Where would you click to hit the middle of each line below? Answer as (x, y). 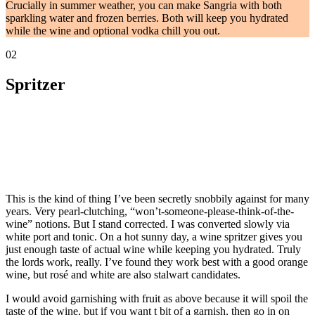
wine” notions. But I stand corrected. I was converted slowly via (148, 224)
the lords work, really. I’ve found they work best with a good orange (157, 262)
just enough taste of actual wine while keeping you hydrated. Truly (153, 249)
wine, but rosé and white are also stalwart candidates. (124, 274)
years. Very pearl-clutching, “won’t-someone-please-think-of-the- (150, 211)
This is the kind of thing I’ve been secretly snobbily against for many (157, 198)
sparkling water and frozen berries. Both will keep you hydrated (147, 18)
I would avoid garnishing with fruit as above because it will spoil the (157, 298)
